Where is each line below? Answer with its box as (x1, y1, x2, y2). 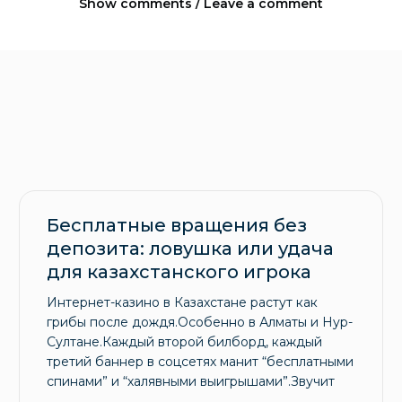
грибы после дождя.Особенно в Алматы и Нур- (46, 314, 353, 331)
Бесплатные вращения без (46, 214, 307, 237)
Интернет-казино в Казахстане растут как (46, 294, 318, 311)
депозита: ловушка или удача (46, 238, 334, 260)
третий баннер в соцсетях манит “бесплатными (46, 354, 354, 371)
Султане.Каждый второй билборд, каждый (46, 334, 322, 351)
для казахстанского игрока (46, 261, 311, 284)
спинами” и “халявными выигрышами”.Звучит (46, 373, 335, 390)
